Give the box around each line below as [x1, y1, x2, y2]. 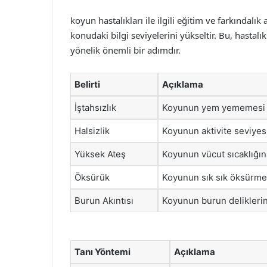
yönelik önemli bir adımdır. [70, 44, 181, 56]
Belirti [74, 78, 100, 90]
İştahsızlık [74, 101, 116, 113]
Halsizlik [74, 125, 110, 136]
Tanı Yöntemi [74, 246, 131, 257]
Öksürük [74, 171, 110, 183]
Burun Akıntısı [74, 194, 133, 206]
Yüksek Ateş [74, 148, 126, 160]
